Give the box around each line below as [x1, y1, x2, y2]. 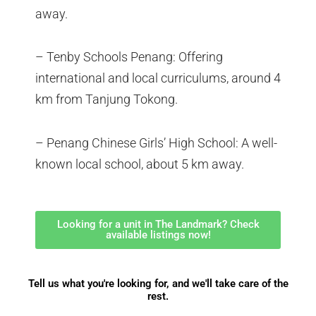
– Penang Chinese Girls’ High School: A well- [35, 135, 277, 150]
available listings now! [105, 229, 211, 242]
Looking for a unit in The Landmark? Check [56, 218, 260, 231]
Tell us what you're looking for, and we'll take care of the [28, 277, 288, 291]
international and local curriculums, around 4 [35, 71, 281, 86]
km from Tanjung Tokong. [35, 92, 178, 107]
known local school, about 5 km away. [35, 156, 244, 171]
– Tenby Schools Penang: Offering [35, 49, 223, 65]
